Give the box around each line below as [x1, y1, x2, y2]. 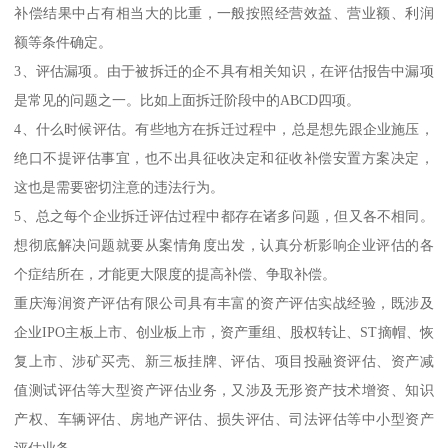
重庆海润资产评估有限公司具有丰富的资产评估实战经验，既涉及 [14, 294, 434, 311]
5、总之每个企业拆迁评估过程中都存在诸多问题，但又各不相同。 [14, 207, 434, 224]
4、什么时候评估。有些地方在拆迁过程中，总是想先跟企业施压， [14, 120, 434, 137]
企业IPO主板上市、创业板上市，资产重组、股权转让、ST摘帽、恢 [14, 323, 434, 340]
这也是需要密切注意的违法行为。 [14, 178, 225, 195]
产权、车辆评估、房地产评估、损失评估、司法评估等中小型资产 [14, 410, 434, 427]
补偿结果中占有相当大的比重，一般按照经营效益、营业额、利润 [14, 4, 434, 21]
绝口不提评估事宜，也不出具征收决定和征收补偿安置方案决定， [14, 149, 434, 166]
